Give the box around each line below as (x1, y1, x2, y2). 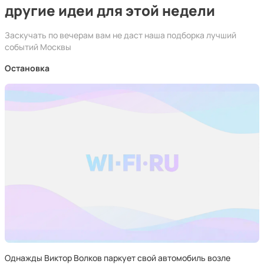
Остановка (5, 62, 49, 74)
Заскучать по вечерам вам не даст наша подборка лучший (5, 29, 236, 41)
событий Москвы (5, 41, 71, 52)
